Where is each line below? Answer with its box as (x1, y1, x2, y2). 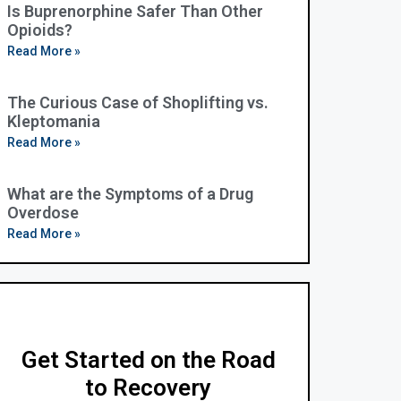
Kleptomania (6, 111, 100, 131)
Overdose (6, 202, 79, 222)
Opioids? (6, 20, 73, 39)
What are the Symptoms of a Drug (6, 183, 253, 203)
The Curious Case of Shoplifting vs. (6, 92, 269, 112)
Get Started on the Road (21, 346, 276, 374)
